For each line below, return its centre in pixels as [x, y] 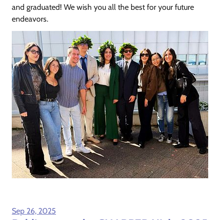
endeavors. [30, 19]
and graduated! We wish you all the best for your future [103, 7]
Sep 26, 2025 [34, 211]
